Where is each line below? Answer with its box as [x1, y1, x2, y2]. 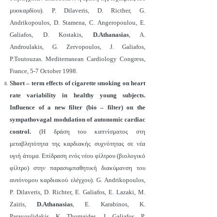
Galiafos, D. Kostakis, [10, 31, 93, 38]
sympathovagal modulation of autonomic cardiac [10, 116, 145, 123]
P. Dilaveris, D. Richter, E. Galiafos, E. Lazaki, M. [10, 188, 145, 196]
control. [10, 128, 31, 135]
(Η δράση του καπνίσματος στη [31, 128, 145, 135]
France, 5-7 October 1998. [10, 67, 77, 75]
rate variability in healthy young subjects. [10, 92, 145, 99]
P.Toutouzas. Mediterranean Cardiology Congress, [10, 55, 145, 62]
